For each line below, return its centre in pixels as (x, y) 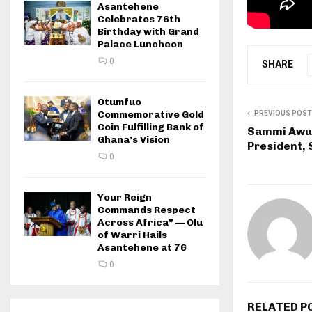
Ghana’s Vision (134, 140)
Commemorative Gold (151, 115)
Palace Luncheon (140, 45)
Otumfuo (119, 102)
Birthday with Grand (148, 32)
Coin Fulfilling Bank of (151, 127)
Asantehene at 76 (142, 248)
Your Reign (125, 198)
